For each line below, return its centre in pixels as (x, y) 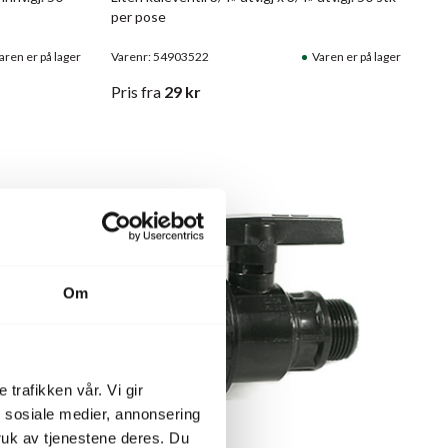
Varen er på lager (356, 56)
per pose (138, 16)
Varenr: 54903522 (159, 56)
